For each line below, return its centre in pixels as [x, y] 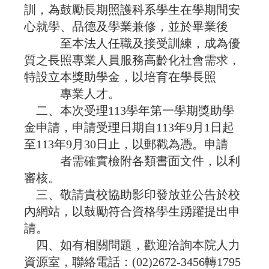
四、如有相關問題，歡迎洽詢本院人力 [132, 245]
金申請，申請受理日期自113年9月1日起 [129, 128]
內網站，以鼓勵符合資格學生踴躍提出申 [132, 212]
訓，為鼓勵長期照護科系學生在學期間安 [132, 10]
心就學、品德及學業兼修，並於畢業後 [126, 27]
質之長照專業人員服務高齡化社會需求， [132, 60]
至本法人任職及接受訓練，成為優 [132, 44]
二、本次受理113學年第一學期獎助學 [129, 111]
